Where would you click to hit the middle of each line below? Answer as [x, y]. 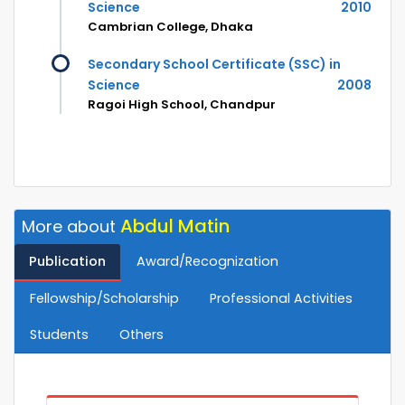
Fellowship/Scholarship [104, 299]
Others [141, 335]
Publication [67, 262]
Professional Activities [281, 299]
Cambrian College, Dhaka [170, 27]
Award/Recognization [207, 262]
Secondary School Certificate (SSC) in [214, 65]
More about [71, 227]
